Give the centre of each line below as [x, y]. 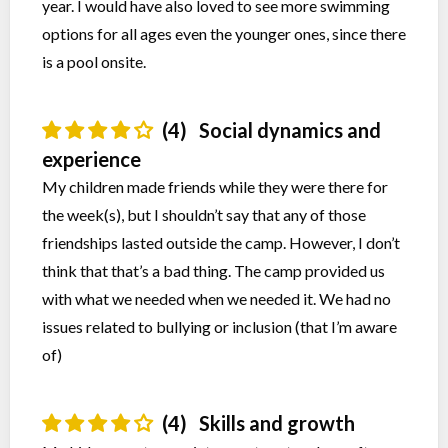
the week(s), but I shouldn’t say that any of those [204, 214]
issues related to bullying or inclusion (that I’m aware [219, 326]
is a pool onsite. [94, 61]
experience [91, 159]
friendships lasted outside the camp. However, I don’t [221, 242]
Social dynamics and [288, 130]
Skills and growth [275, 423]
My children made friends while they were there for [215, 186]
